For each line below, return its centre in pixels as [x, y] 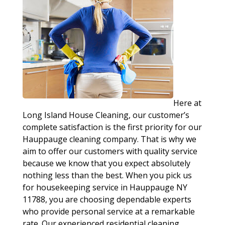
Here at [187, 103]
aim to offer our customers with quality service [110, 151]
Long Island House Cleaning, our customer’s [106, 115]
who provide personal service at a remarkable [108, 211]
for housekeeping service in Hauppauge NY [105, 187]
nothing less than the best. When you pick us [107, 175]
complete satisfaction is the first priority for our [112, 127]
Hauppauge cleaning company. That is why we [109, 139]
